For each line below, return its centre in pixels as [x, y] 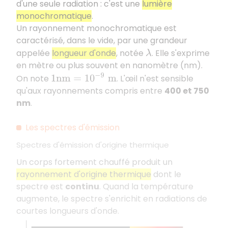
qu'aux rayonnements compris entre [90, 91]
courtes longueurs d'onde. [68, 211]
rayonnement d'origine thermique [84, 175]
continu [82, 187]
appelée [34, 53]
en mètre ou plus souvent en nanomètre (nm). [109, 66]
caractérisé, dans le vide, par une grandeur [102, 41]
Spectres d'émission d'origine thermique [93, 145]
